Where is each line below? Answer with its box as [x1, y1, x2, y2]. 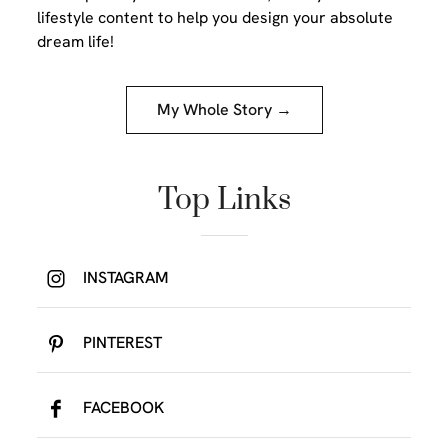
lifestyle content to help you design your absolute [37, 7, 394, 29]
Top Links [157, 181, 291, 220]
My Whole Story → [156, 99, 292, 121]
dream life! [37, 31, 115, 53]
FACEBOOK [83, 397, 165, 419]
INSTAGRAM [83, 267, 170, 289]
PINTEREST [83, 332, 163, 354]
